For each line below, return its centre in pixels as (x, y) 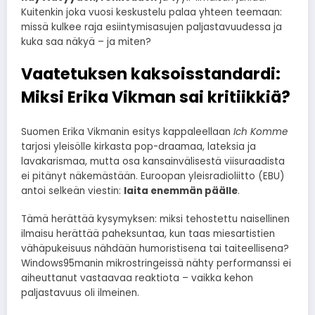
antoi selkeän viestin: (72, 191)
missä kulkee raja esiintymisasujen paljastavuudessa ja (152, 27)
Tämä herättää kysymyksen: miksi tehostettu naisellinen (155, 219)
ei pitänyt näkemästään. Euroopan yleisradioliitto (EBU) (153, 176)
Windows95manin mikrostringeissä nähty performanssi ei (156, 264)
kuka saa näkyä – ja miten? (86, 41)
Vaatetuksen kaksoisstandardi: (151, 73)
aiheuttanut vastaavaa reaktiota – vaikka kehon (137, 278)
